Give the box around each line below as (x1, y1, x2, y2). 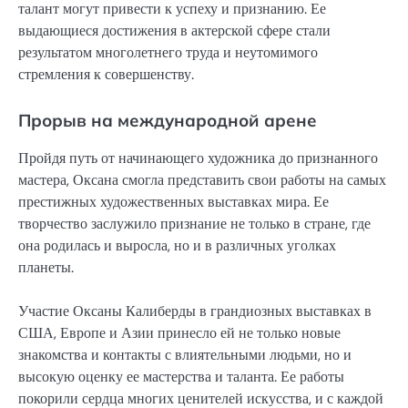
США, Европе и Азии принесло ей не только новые (18, 322, 341, 342)
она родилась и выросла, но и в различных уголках (18, 235, 336, 255)
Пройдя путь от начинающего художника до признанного (18, 148, 378, 168)
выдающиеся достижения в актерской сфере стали (18, 20, 331, 40)
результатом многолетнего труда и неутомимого (18, 42, 318, 62)
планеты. (18, 257, 74, 277)
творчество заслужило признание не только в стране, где (18, 213, 371, 233)
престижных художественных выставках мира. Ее (18, 191, 329, 211)
